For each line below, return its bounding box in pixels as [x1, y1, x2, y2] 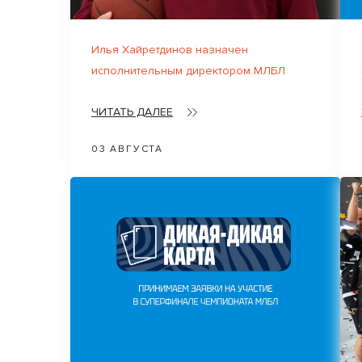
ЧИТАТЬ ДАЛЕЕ [91, 104, 173, 119]
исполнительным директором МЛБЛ [91, 63, 285, 78]
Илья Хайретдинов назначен [91, 42, 248, 57]
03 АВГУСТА [91, 142, 163, 155]
